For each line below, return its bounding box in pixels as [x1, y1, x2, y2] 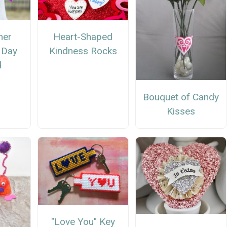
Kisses [167, 105, 196, 117]
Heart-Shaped [53, 31, 113, 43]
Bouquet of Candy [143, 91, 219, 103]
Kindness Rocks [49, 45, 117, 57]
